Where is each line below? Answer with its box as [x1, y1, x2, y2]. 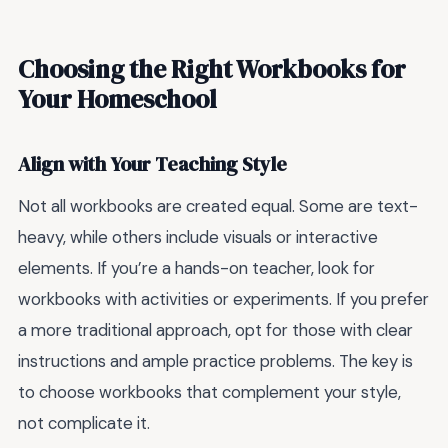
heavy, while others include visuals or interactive [18, 225, 378, 248]
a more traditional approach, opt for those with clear [18, 318, 413, 341]
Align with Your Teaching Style [18, 151, 287, 179]
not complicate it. [18, 411, 150, 434]
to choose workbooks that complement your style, [18, 380, 401, 403]
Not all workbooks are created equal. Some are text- [18, 194, 418, 217]
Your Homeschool [18, 81, 217, 116]
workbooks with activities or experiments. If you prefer [18, 287, 429, 310]
